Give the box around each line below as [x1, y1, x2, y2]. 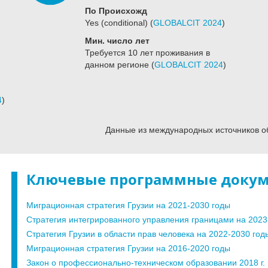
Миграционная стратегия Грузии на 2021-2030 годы [26, 200, 230, 211]
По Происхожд [84, 6, 147, 16]
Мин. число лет [84, 36, 150, 46]
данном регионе [84, 60, 151, 70]
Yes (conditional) [84, 18, 150, 28]
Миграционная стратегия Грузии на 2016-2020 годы [26, 243, 230, 254]
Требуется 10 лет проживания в [84, 48, 210, 58]
